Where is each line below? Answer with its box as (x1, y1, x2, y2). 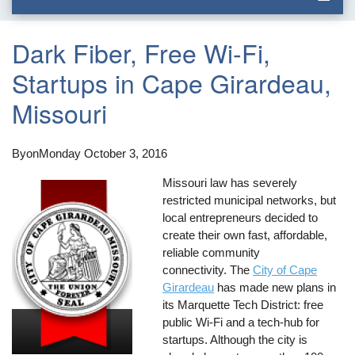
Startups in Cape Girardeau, (12, 64, 332, 101)
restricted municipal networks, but (162, 193, 337, 207)
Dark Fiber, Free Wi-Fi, (12, 34, 271, 71)
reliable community (162, 245, 261, 259)
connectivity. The (162, 262, 254, 277)
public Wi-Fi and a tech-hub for (162, 315, 320, 329)
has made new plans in (214, 280, 337, 294)
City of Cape (253, 262, 318, 277)
